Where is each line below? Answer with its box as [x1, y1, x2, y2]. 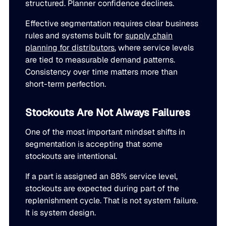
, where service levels [115, 42, 194, 53]
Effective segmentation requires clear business [25, 18, 199, 29]
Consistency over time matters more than [25, 66, 178, 77]
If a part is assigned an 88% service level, [25, 171, 178, 182]
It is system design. [25, 207, 96, 218]
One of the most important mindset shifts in [25, 126, 186, 137]
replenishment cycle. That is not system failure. [25, 195, 198, 206]
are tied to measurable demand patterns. [25, 54, 176, 65]
